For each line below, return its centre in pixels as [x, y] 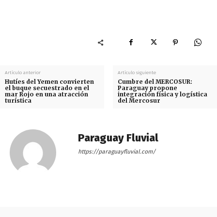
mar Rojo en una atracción [46, 94]
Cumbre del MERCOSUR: [155, 81]
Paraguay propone [147, 88]
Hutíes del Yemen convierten [49, 81]
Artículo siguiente [137, 72]
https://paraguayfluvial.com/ [117, 151]
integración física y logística [162, 94]
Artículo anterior [23, 72]
